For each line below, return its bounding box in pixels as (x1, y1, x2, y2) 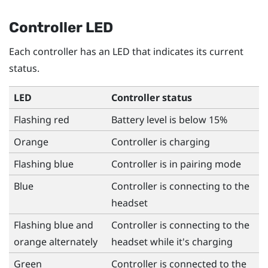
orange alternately (14, 234, 98, 248)
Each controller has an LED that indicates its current (9, 44, 243, 58)
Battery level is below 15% (111, 112, 227, 126)
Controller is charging (111, 135, 210, 148)
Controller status (111, 90, 192, 104)
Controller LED (9, 19, 113, 36)
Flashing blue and (14, 218, 93, 232)
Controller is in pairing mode (111, 157, 241, 170)
